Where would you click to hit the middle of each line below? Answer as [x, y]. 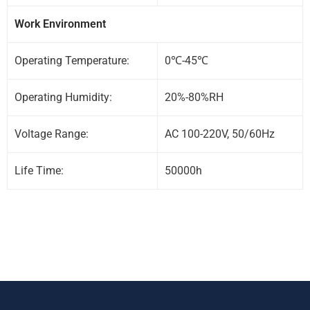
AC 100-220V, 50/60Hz [220, 134]
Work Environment [60, 24]
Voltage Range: [52, 134]
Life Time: [39, 170]
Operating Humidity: [63, 97]
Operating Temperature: [72, 60]
